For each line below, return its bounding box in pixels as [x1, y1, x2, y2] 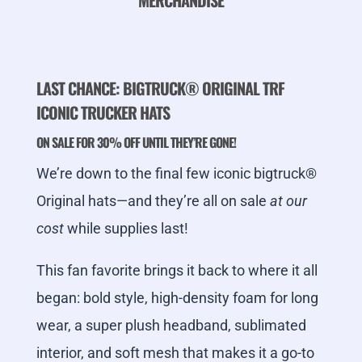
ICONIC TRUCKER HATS [36, 100, 170, 125]
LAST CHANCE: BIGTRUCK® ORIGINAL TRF [36, 76, 284, 101]
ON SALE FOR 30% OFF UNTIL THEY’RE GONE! [36, 133, 236, 153]
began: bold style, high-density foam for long [36, 289, 318, 307]
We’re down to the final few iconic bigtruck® [36, 165, 317, 183]
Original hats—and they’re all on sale [36, 192, 270, 210]
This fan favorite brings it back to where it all [36, 262, 318, 280]
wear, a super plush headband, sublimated [36, 317, 306, 335]
